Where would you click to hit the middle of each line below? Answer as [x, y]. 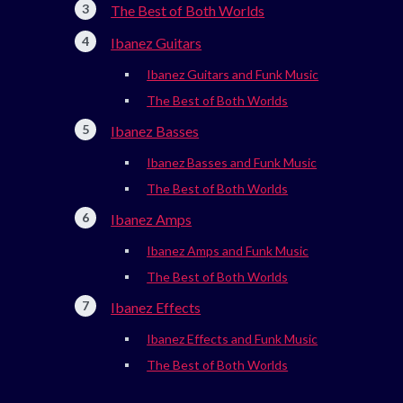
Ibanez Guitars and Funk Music [233, 75]
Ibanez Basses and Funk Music [232, 163]
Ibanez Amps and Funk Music [228, 251]
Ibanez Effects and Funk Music [233, 339]
